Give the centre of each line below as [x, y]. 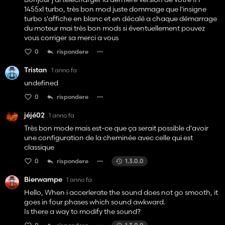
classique [39, 147]
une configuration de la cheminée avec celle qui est [108, 138]
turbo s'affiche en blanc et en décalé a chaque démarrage [121, 19]
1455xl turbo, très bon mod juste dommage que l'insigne [115, 9]
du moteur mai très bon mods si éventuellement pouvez [115, 28]
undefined [41, 83]
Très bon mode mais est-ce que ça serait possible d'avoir [116, 128]
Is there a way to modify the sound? [82, 212]
